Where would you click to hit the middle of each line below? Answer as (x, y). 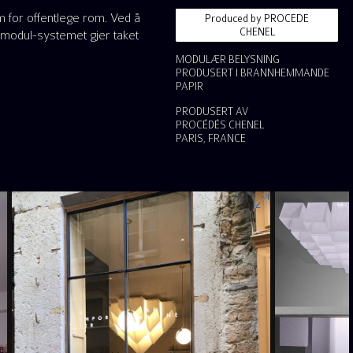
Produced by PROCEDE (257, 18)
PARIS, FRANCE (211, 138)
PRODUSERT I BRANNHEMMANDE (253, 73)
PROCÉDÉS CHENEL (220, 124)
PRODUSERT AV (212, 111)
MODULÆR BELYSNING (228, 60)
